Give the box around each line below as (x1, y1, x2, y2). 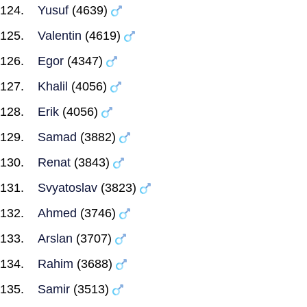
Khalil (38, 79, 68, 93)
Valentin (38, 29, 82, 42)
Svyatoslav (38, 181, 97, 195)
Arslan (38, 232, 73, 245)
